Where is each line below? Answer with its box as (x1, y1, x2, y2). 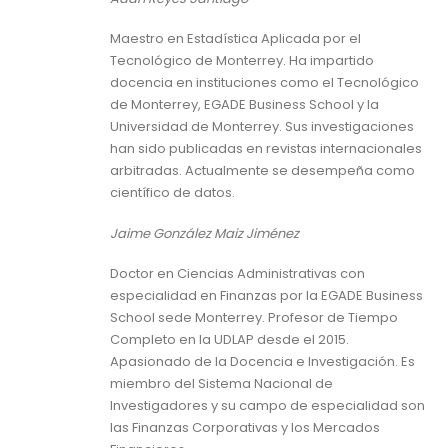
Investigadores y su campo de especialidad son (110, 396, 425, 416)
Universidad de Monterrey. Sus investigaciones (110, 117, 414, 137)
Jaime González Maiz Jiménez (110, 223, 299, 243)
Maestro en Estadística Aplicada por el (110, 29, 361, 49)
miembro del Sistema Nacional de (110, 374, 333, 394)
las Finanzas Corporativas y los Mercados (110, 418, 380, 438)
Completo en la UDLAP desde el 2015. (110, 330, 349, 350)
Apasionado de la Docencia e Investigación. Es (110, 352, 415, 372)
